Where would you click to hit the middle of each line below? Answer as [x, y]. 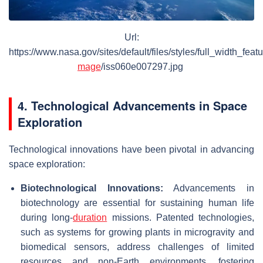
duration [90, 217]
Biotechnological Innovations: [92, 188]
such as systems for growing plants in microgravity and [137, 232]
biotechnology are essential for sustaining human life [137, 203]
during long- [47, 217]
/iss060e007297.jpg [143, 66]
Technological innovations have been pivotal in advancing [131, 149]
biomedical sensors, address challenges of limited [137, 247]
